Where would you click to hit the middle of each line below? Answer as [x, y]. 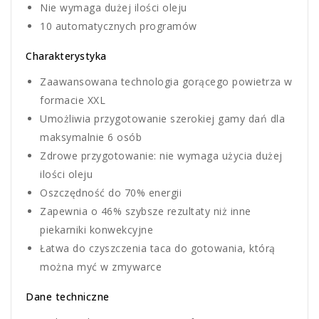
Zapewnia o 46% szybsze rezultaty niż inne [146, 211]
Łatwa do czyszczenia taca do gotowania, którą [158, 249]
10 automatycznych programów [119, 26]
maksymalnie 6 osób [91, 137]
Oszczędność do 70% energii [111, 193]
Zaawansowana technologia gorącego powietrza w [166, 82]
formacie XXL [73, 100]
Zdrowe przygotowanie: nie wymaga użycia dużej [161, 156]
